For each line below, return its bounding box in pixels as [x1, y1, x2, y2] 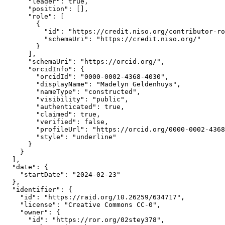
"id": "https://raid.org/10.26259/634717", [4, 193, 185, 201]
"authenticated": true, [4, 103, 125, 111]
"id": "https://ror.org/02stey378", [4, 216, 165, 224]
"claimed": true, [4, 110, 100, 119]
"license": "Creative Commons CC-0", [4, 201, 161, 209]
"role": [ [4, 13, 64, 21]
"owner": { [4, 208, 60, 216]
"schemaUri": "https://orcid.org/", [4, 58, 165, 66]
